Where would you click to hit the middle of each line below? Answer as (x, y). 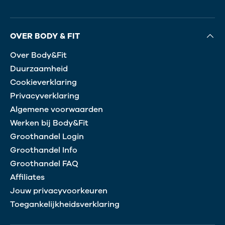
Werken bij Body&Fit (49, 123)
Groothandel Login (47, 136)
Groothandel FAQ (44, 163)
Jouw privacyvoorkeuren (59, 191)
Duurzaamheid (39, 69)
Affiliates (27, 177)
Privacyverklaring (45, 96)
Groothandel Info (44, 150)
